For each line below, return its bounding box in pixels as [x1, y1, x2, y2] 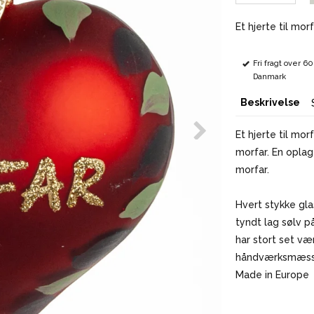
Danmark [252, 71, 286, 81]
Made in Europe [235, 268, 309, 280]
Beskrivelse [240, 96, 300, 108]
